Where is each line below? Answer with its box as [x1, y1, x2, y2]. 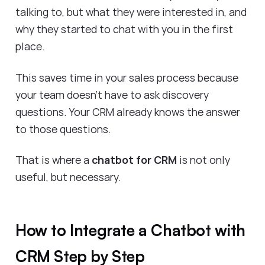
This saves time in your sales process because [15, 70, 238, 85]
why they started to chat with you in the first [15, 21, 233, 36]
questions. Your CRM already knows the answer [15, 104, 240, 119]
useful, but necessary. [15, 170, 124, 185]
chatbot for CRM [89, 153, 177, 167]
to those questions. [15, 121, 114, 136]
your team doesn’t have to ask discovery [15, 87, 209, 102]
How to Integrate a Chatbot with [15, 219, 245, 240]
